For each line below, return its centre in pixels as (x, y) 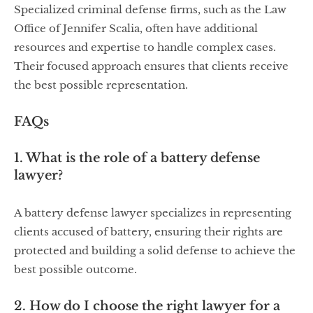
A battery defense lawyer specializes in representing (153, 213)
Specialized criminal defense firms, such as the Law (150, 10)
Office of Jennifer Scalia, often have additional (136, 29)
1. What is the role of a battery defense (137, 158)
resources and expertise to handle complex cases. (145, 48)
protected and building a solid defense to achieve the (155, 251)
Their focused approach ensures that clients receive (151, 66)
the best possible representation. (101, 85)
